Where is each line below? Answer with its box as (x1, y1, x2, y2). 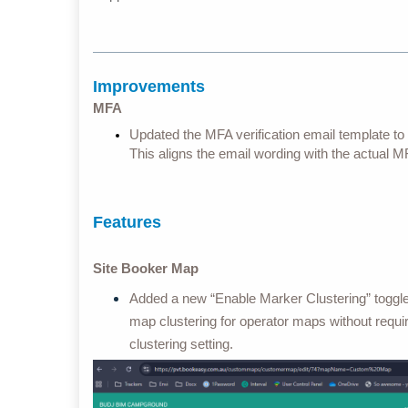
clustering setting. (129, 335, 237, 352)
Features (93, 212, 161, 231)
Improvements (93, 76, 205, 96)
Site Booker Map (93, 260, 199, 276)
